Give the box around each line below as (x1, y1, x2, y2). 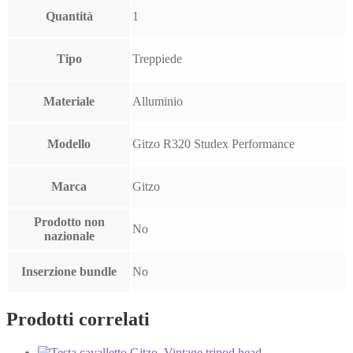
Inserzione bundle (21, 264, 117, 278)
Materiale (43, 94, 95, 108)
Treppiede (132, 51, 182, 65)
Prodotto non (33, 214, 105, 229)
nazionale (43, 229, 95, 243)
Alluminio (132, 94, 183, 108)
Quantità (45, 9, 93, 23)
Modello (47, 136, 91, 150)
